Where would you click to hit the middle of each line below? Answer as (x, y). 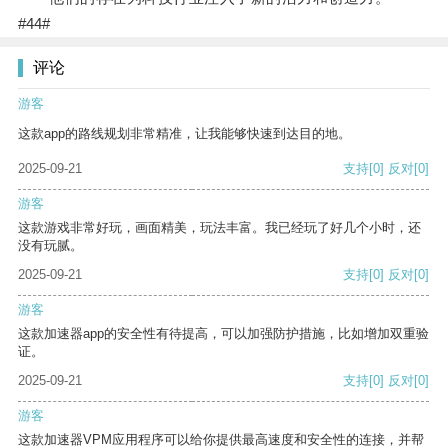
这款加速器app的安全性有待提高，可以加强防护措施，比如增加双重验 (223, 334)
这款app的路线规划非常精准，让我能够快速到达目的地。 (184, 134)
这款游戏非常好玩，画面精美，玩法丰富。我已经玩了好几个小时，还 (219, 228)
